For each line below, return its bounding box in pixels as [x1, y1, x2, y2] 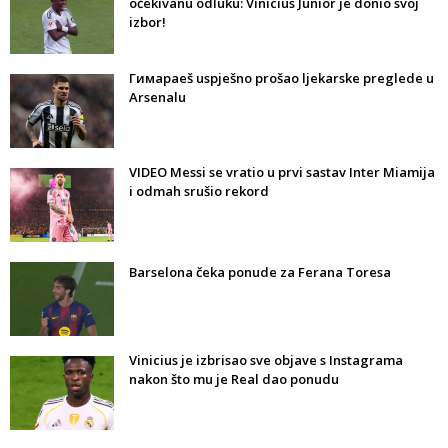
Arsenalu [129, 88, 186, 107]
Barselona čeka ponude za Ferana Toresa [129, 263, 391, 282]
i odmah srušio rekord [129, 182, 269, 201]
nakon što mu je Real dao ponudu [129, 370, 339, 389]
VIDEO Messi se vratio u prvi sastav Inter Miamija [129, 163, 435, 182]
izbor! [129, 13, 166, 32]
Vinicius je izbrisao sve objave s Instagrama [129, 351, 403, 370]
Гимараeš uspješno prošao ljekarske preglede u [129, 69, 434, 88]
